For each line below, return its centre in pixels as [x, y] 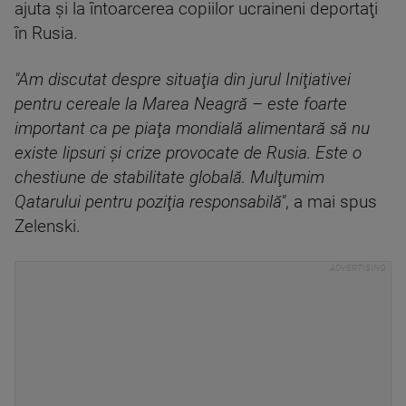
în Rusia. [46, 33]
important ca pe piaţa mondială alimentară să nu [192, 128]
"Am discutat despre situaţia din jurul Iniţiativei [183, 79]
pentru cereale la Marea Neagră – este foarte [181, 104]
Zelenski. [48, 226]
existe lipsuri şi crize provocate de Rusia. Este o [188, 153]
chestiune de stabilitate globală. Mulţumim [169, 177]
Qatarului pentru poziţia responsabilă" [150, 202]
